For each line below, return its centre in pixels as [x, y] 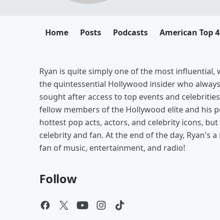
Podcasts [130, 32]
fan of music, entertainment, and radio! [112, 148]
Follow [58, 179]
